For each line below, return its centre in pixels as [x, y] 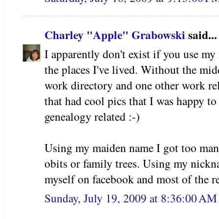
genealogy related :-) [92, 117]
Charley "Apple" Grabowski [115, 34]
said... [201, 34]
